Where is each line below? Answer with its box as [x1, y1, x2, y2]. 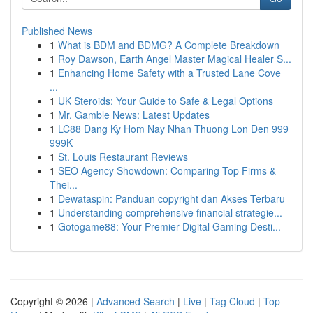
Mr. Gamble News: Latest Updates [58, 108, 210, 122]
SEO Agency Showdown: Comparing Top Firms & [58, 163, 276, 177]
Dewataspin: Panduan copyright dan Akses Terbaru [58, 191, 285, 205]
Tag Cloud [210, 294, 255, 308]
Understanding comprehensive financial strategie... [58, 205, 282, 219]
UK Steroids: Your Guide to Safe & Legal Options [58, 94, 273, 108]
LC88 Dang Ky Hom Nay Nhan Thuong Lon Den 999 [58, 122, 289, 136]
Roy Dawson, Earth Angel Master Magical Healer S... [58, 52, 291, 66]
